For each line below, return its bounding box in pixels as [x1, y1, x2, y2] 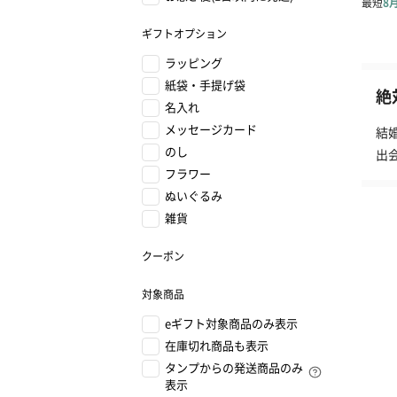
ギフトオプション [142, 26, 227, 41]
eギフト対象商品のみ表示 [165, 315, 298, 331]
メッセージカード [165, 121, 257, 137]
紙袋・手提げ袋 [165, 76, 245, 93]
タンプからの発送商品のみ [165, 359, 303, 376]
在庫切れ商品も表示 [165, 337, 269, 354]
